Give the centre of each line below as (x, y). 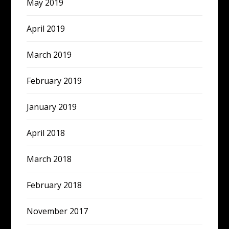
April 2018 (46, 133)
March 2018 (49, 159)
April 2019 (46, 29)
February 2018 (54, 185)
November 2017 (58, 211)
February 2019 (54, 81)
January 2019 (52, 107)
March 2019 (49, 55)
